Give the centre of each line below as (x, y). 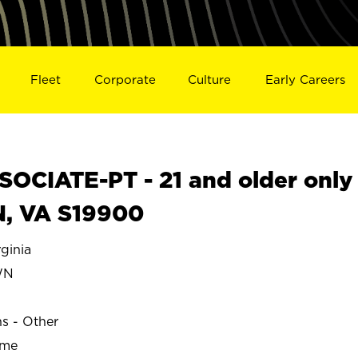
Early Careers (306, 79)
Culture (210, 79)
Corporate (125, 79)
